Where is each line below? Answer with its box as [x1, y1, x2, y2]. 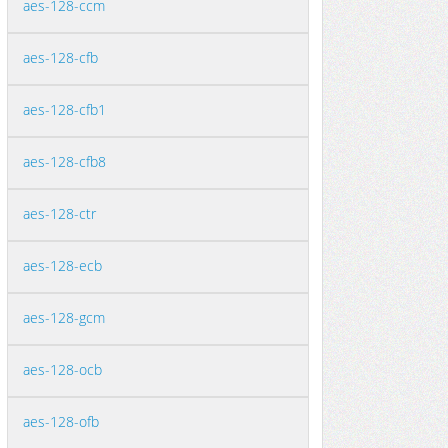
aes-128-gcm [23, 308, 105, 327]
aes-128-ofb [23, 412, 99, 431]
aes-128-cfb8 [23, 152, 106, 171]
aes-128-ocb [23, 360, 102, 379]
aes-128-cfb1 [23, 100, 106, 119]
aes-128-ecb [23, 256, 102, 275]
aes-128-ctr [23, 204, 96, 223]
